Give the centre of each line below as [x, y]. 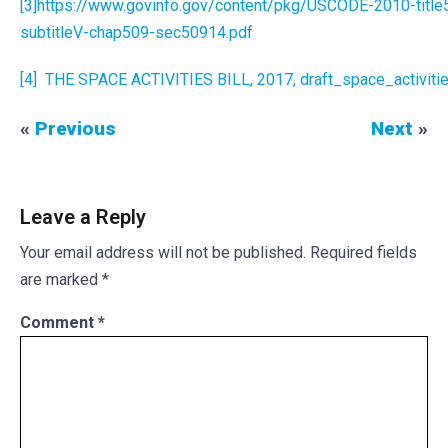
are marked [61, 279]
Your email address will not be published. [163, 252]
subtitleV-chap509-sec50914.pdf [136, 32]
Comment [59, 322]
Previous [75, 128]
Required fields [363, 252]
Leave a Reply [83, 217]
